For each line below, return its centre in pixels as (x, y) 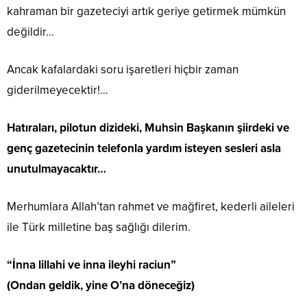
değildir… (30, 32)
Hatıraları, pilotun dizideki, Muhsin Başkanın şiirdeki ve (148, 128)
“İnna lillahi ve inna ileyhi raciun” (91, 265)
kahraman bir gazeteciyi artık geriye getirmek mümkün (146, 12)
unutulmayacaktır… (57, 169)
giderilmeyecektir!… (58, 90)
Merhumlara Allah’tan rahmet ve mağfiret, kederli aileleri (151, 207)
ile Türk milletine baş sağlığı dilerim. (99, 228)
